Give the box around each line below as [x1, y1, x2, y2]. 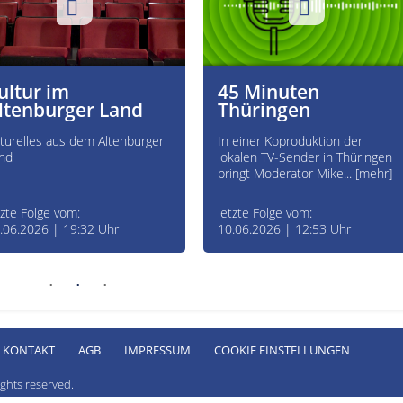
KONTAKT [3, 341, 56, 358]
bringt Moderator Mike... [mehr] [218, 165, 392, 183]
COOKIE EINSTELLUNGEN [214, 341, 351, 358]
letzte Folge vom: [218, 204, 312, 222]
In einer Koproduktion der [218, 132, 363, 150]
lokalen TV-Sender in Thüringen [218, 148, 392, 166]
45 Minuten [218, 79, 319, 105]
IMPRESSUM [124, 341, 192, 358]
